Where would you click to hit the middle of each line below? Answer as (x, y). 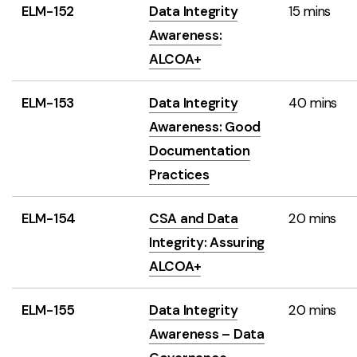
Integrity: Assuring (207, 242)
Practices (179, 175)
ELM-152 (48, 11)
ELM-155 (49, 310)
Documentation (200, 151)
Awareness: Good (205, 127)
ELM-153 (48, 103)
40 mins (313, 103)
